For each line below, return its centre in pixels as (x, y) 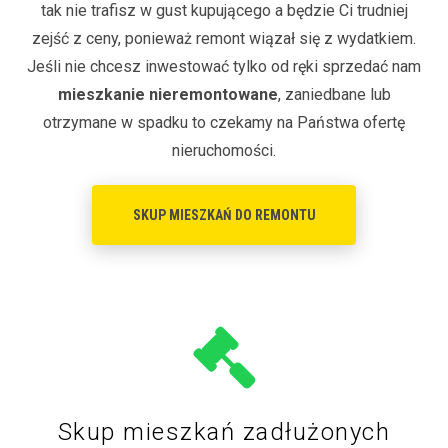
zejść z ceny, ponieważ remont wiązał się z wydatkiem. (224, 38)
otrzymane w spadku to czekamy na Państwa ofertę (224, 122)
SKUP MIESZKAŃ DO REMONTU (224, 214)
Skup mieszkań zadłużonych (224, 431)
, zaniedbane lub (334, 94)
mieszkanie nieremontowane (167, 94)
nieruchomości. (224, 150)
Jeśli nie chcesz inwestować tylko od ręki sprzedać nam (224, 66)
